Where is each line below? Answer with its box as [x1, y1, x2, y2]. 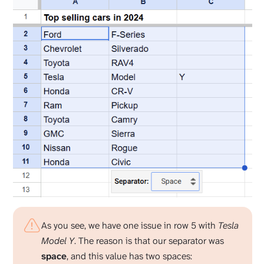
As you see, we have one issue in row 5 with [41, 219, 218, 232]
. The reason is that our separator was [74, 235, 224, 247]
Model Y [41, 235, 74, 247]
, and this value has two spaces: [67, 250, 192, 263]
